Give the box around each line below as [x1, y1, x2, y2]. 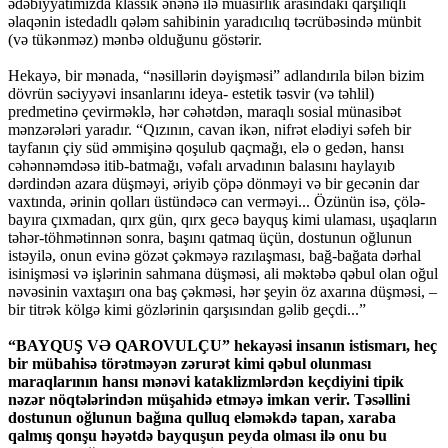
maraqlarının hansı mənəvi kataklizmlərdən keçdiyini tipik [8, 373, 404, 391]
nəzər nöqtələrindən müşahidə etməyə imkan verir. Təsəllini [8, 391, 410, 409]
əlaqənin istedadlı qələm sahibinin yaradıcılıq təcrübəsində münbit [8, 13, 421, 31]
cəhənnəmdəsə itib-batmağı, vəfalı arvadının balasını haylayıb [8, 157, 395, 175]
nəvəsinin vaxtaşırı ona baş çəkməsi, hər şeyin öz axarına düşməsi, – [8, 283, 437, 301]
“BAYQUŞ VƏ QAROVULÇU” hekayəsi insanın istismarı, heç [8, 337, 437, 355]
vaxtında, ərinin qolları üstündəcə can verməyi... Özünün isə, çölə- [8, 193, 425, 211]
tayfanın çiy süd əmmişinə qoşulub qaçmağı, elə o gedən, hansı [8, 139, 404, 157]
